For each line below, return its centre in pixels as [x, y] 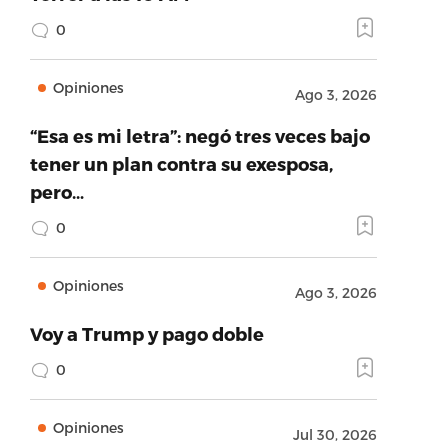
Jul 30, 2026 [334, 434]
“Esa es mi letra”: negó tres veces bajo [199, 135]
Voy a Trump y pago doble [146, 333]
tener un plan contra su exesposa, [181, 163]
